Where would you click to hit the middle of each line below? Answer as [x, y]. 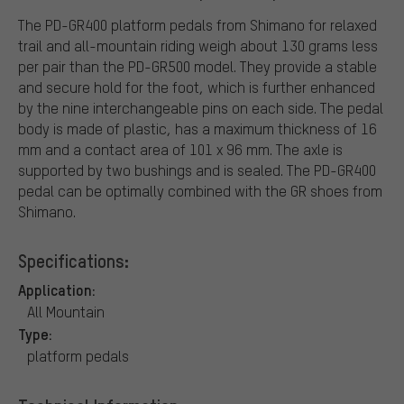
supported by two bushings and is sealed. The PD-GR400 [197, 170]
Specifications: [73, 260]
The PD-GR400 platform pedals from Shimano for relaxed [197, 24]
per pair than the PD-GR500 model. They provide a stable [197, 66]
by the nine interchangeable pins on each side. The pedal [201, 107]
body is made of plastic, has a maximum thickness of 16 [197, 128]
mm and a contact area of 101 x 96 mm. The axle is [180, 149]
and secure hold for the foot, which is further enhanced [197, 87]
